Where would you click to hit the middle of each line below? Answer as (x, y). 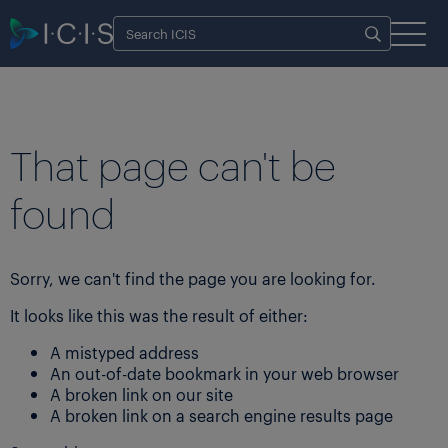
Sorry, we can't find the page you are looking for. (193, 278)
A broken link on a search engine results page (221, 415)
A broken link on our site (141, 394)
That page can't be (173, 163)
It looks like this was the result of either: (159, 315)
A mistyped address (124, 352)
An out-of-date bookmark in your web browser (224, 373)
